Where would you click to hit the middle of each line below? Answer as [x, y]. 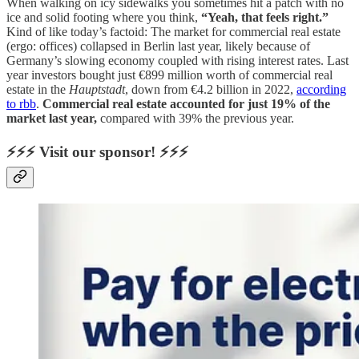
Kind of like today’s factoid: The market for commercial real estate [173, 32]
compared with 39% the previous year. [196, 119]
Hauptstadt [97, 90]
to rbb [21, 104]
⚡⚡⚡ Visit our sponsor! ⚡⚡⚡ [97, 152]
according [321, 90]
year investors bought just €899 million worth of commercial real [169, 75]
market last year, [52, 119]
